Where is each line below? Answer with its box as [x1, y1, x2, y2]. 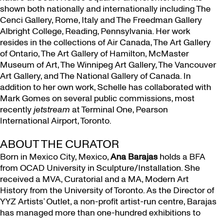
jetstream [32, 104, 72, 116]
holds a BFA [158, 151, 205, 163]
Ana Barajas [110, 151, 158, 163]
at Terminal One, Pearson [72, 104, 168, 116]
